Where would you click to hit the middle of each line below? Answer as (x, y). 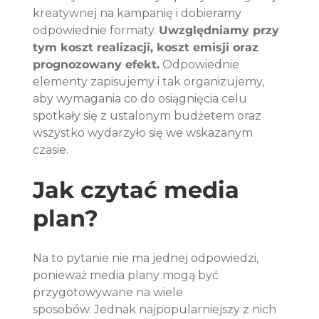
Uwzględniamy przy (221, 31)
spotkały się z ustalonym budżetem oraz (149, 116)
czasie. (51, 150)
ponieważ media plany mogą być (127, 276)
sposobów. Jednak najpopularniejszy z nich (156, 310)
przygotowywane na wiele (110, 293)
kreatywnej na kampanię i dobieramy (139, 14)
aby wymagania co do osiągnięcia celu (142, 99)
